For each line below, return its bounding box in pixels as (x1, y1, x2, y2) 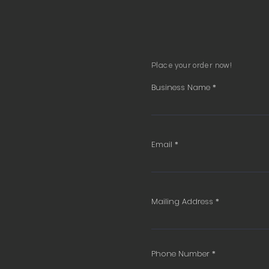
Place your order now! (151, 61, 232, 70)
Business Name (151, 82, 210, 93)
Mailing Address (151, 196, 213, 207)
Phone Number (151, 248, 210, 259)
